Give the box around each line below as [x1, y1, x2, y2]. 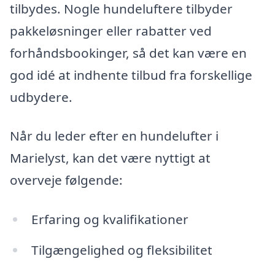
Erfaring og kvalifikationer [31, 210, 188, 228]
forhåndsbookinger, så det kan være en [10, 44, 247, 61]
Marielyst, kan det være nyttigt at [10, 149, 211, 167]
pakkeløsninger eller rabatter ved [10, 21, 212, 39]
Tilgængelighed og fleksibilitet [31, 241, 212, 258]
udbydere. [10, 88, 72, 106]
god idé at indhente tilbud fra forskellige [10, 66, 252, 83]
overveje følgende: [10, 171, 123, 189]
